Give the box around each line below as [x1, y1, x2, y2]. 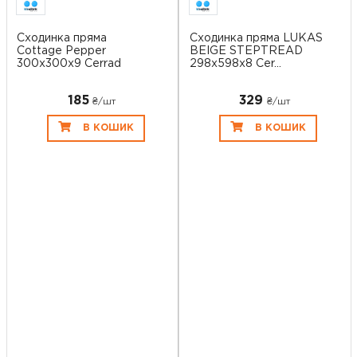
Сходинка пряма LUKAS [189, 33, 323, 43]
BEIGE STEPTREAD [189, 45, 303, 56]
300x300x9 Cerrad [17, 58, 121, 69]
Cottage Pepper [17, 45, 106, 56]
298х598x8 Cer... [189, 58, 281, 69]
